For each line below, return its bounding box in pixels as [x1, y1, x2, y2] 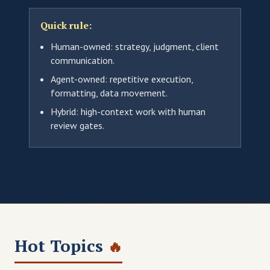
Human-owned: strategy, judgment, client [51, 40, 219, 52]
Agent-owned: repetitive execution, [51, 72, 193, 85]
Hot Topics [14, 234, 108, 257]
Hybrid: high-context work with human [51, 105, 206, 118]
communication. [51, 54, 115, 66]
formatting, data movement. [51, 86, 168, 99]
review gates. [51, 119, 105, 131]
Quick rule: [40, 19, 92, 33]
